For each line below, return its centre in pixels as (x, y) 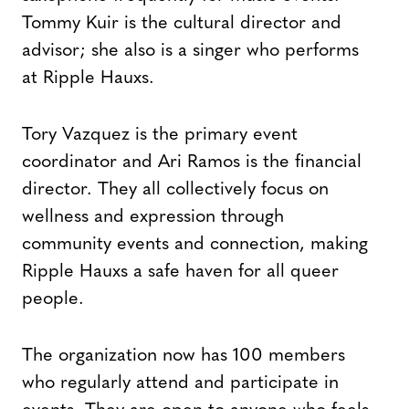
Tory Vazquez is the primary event (160, 136)
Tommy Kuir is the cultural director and (182, 24)
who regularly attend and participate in (180, 384)
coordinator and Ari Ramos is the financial (192, 163)
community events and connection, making (195, 245)
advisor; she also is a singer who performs (190, 52)
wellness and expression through (153, 218)
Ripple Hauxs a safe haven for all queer (180, 273)
